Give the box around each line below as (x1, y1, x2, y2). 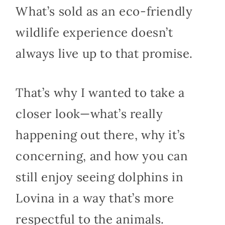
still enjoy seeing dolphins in (16, 169, 184, 185)
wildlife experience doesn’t (16, 25, 173, 41)
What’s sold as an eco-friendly (16, 4, 193, 20)
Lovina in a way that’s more (16, 190, 174, 206)
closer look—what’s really (16, 106, 163, 122)
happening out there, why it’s (16, 127, 185, 143)
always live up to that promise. (16, 46, 193, 62)
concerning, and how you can (16, 148, 188, 164)
